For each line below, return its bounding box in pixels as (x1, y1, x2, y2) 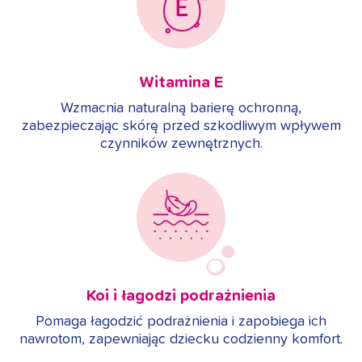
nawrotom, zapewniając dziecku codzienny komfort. (19, 332, 343, 347)
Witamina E (139, 74, 223, 91)
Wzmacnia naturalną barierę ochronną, (61, 101, 301, 116)
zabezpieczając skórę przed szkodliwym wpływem (21, 119, 341, 134)
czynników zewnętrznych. (99, 137, 263, 152)
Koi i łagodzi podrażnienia (86, 288, 276, 305)
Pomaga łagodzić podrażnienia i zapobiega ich (36, 314, 326, 330)
